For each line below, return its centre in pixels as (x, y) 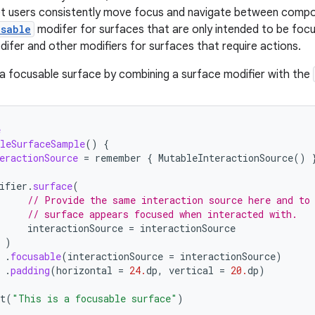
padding (30, 270)
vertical (191, 270)
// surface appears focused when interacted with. (162, 214)
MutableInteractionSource (226, 158)
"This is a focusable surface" (95, 298)
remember (118, 158)
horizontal (84, 270)
